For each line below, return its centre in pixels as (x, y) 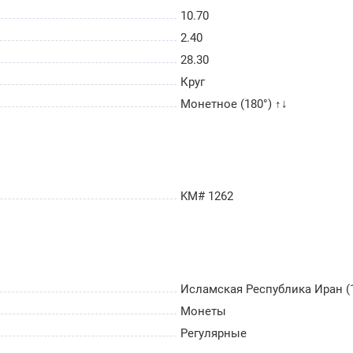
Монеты (203, 311)
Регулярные (214, 333)
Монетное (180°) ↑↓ (234, 104)
